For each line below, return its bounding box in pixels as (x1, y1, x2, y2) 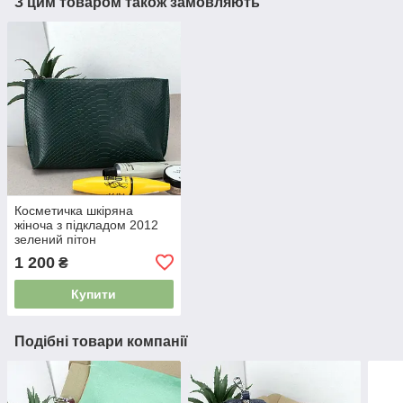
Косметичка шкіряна (14, 202, 133, 218)
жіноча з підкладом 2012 (14, 217, 158, 232)
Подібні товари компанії (14, 333, 188, 349)
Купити (71, 286, 117, 301)
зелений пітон (14, 231, 96, 246)
